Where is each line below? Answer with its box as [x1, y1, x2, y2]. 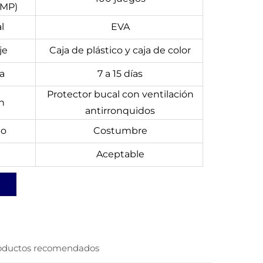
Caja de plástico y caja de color [49, 45, 191, 56]
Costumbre [93, 125, 147, 136]
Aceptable [96, 149, 144, 160]
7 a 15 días [97, 68, 143, 79]
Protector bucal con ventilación [46, 89, 194, 100]
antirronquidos [85, 105, 155, 116]
